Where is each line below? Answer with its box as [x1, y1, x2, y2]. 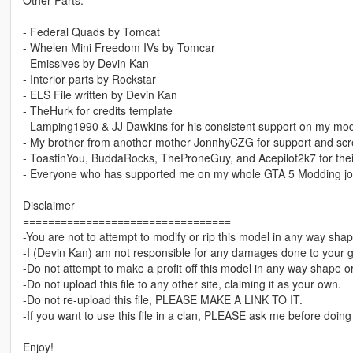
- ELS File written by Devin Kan [22, 87, 177, 103]
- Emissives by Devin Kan [22, 55, 149, 72]
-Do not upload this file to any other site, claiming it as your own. [22, 276, 341, 292]
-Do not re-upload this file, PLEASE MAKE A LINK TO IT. [22, 292, 303, 308]
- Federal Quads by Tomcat [22, 24, 160, 40]
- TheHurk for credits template [22, 102, 173, 119]
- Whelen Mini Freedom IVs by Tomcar [22, 39, 215, 56]
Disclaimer [22, 197, 75, 214]
